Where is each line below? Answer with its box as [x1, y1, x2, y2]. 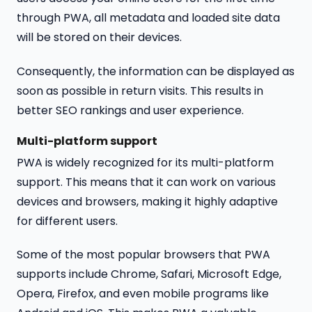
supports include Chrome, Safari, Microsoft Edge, [17, 266, 281, 283]
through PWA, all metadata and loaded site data [17, 9, 280, 26]
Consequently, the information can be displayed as [17, 63, 295, 79]
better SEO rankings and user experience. [17, 102, 247, 118]
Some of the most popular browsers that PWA [17, 247, 270, 263]
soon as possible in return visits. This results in [17, 82, 263, 99]
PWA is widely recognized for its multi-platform [17, 154, 274, 171]
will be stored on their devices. [17, 29, 182, 45]
